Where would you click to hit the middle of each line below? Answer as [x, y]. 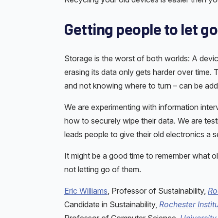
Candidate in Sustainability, [112, 204]
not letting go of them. [103, 169]
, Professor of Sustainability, [158, 191]
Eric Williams [86, 191]
